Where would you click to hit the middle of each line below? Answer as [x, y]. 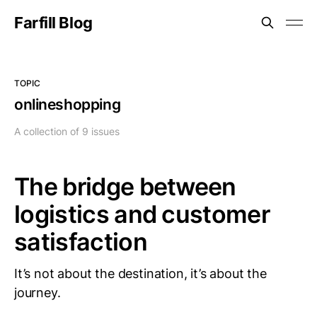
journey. [38, 293]
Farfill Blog [53, 23]
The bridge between [125, 186]
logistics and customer [142, 214]
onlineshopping [68, 104]
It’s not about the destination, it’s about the [140, 273]
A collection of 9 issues [67, 131]
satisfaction [81, 242]
